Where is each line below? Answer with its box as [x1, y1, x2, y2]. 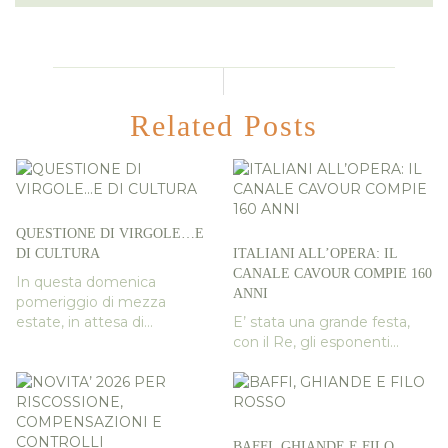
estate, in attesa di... [15, 313, 153, 332]
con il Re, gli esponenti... [233, 333, 399, 352]
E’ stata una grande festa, [233, 313, 410, 332]
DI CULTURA [15, 246, 100, 262]
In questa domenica [15, 273, 156, 292]
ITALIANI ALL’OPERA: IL [233, 246, 397, 262]
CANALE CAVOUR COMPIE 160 [233, 266, 432, 282]
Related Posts [130, 109, 318, 143]
